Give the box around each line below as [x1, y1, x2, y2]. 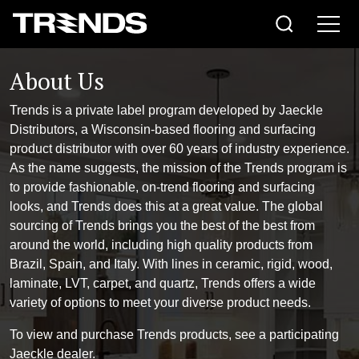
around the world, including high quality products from [10, 238, 313, 252]
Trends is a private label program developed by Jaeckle [10, 103, 323, 117]
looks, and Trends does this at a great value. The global [10, 200, 323, 213]
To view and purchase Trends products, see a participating [10, 328, 339, 341]
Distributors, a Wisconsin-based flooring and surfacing [10, 123, 316, 136]
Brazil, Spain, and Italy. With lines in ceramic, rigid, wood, [10, 257, 333, 271]
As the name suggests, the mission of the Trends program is [10, 161, 347, 175]
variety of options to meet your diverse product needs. [10, 296, 311, 309]
